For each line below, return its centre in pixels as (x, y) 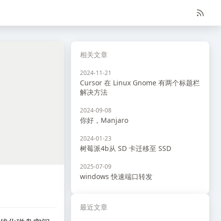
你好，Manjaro (104, 120)
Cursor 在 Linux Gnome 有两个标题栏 (140, 83)
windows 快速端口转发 (116, 176)
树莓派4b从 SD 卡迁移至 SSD (126, 148)
